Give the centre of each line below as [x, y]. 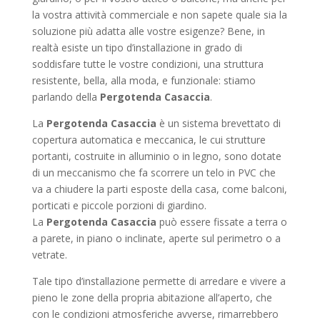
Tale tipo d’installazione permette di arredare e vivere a [159, 281]
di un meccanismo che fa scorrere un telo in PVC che [154, 172]
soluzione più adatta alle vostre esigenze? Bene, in [148, 31]
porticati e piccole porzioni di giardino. [119, 205]
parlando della [66, 97]
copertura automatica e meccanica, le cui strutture [149, 140]
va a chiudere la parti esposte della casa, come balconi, [159, 189]
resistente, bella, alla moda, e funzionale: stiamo [144, 80]
